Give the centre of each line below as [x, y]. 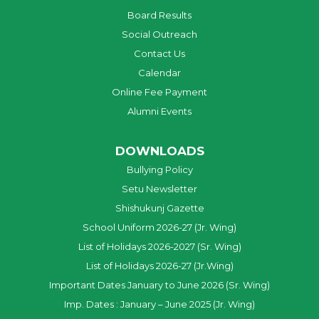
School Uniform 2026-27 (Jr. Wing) [159, 228]
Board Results [159, 15]
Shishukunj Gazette [159, 208]
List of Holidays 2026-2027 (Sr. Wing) [159, 247]
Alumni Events [159, 111]
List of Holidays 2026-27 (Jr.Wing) [159, 266]
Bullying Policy [159, 170]
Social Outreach [159, 35]
